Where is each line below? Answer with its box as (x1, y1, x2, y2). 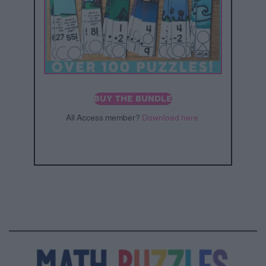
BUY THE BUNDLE (94, 94, 172, 104)
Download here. (142, 113, 200, 123)
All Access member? (66, 113, 142, 123)
